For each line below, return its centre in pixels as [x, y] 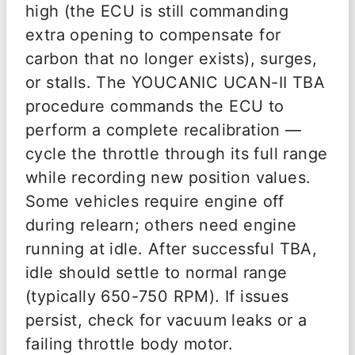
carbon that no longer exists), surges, [172, 59]
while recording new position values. [168, 177]
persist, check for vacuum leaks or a [166, 320]
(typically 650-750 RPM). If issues [157, 296]
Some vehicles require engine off [155, 201]
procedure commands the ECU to [155, 106]
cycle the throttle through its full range [177, 154]
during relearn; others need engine [161, 225]
